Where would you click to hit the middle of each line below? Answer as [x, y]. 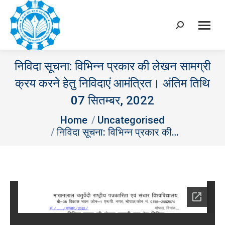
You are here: [32, 116]
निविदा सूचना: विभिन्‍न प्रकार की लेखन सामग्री [113, 66]
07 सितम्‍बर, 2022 [113, 100]
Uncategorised [131, 120]
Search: [188, 27]
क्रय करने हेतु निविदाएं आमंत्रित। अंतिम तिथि [113, 83]
